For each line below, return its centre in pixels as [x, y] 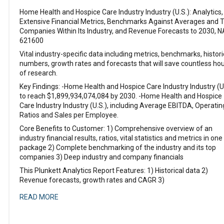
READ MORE [39, 197]
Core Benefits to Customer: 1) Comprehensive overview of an [116, 128]
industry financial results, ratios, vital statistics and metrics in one [121, 138]
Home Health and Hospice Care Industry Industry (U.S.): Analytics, [121, 12]
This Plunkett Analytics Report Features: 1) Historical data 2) [114, 170]
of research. [38, 73]
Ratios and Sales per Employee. [69, 115]
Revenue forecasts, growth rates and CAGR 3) [92, 180]
